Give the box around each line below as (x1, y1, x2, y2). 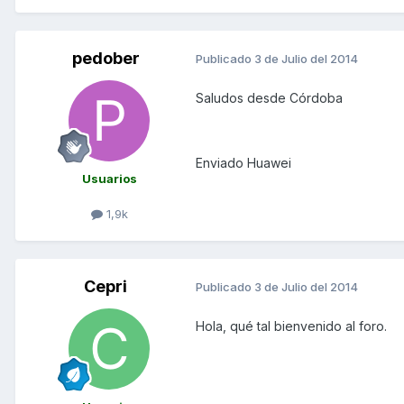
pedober (71, 48, 140, 68)
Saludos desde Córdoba (196, 89, 343, 106)
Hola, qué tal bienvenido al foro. (196, 317, 387, 334)
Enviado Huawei (196, 154, 291, 170)
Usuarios (81, 170, 137, 186)
